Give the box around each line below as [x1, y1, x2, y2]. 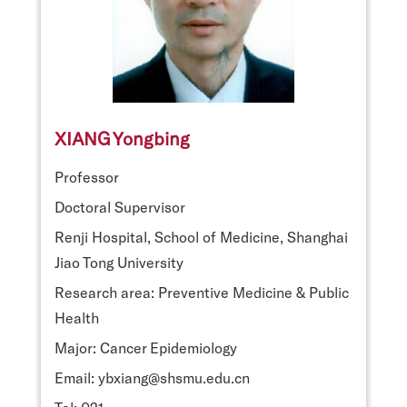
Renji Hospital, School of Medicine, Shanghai [55, 227, 348, 245]
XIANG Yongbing [55, 126, 190, 149]
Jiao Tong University [55, 253, 184, 271]
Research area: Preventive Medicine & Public [55, 283, 349, 301]
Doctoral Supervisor [55, 197, 185, 215]
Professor [55, 167, 119, 185]
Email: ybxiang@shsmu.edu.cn [55, 368, 250, 386]
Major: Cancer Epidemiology [55, 338, 237, 356]
